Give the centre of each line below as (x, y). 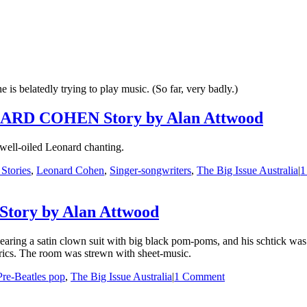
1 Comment (199, 276)
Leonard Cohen (70, 171)
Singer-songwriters (150, 171)
